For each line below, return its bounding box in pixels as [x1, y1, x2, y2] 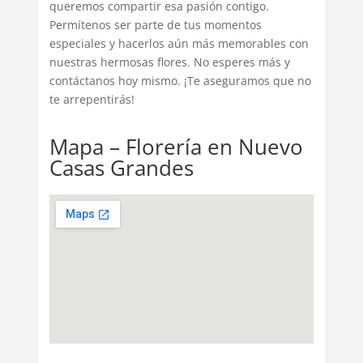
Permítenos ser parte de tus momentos [49, 17, 262, 33]
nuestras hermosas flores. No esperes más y [49, 54, 290, 70]
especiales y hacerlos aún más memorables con [49, 36, 309, 52]
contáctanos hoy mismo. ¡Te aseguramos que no [49, 73, 311, 89]
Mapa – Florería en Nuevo [49, 132, 303, 162]
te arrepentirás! [49, 92, 135, 108]
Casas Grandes [49, 153, 194, 183]
